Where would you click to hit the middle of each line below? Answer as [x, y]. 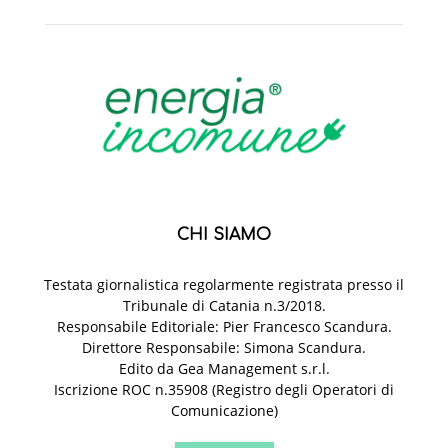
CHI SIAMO [224, 235]
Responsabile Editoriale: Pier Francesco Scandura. [224, 327]
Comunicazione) [224, 411]
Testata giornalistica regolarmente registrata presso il [224, 285]
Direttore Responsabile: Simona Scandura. [224, 348]
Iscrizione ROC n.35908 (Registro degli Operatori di [224, 390]
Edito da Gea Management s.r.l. [224, 369]
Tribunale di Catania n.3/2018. [224, 306]
